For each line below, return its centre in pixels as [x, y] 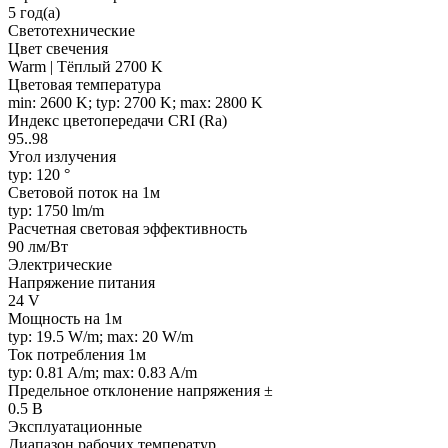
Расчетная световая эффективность [127, 228]
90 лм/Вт [38, 246]
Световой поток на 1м [84, 192]
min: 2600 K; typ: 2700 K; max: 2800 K [135, 102]
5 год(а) [34, 12]
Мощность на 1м [65, 318]
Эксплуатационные [75, 426]
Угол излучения [62, 156]
